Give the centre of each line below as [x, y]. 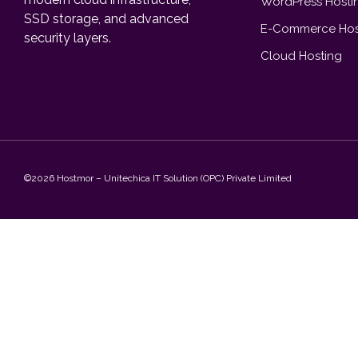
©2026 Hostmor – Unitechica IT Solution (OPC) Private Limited [158, 178]
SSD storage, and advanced [106, 18]
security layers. [68, 38]
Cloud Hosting [301, 56]
